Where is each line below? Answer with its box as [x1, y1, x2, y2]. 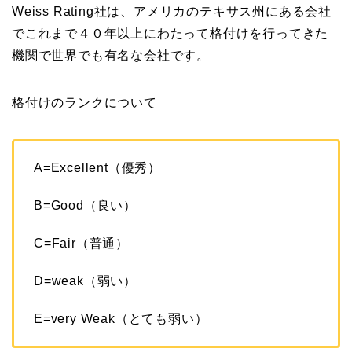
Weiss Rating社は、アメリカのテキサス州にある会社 [12, 5, 332, 19]
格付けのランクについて [12, 96, 157, 110]
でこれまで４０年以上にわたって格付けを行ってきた [12, 27, 329, 41]
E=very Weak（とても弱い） [34, 312, 208, 326]
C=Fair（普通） [34, 236, 129, 251]
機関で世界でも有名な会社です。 [12, 49, 210, 63]
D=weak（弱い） [34, 274, 137, 288]
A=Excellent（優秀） [34, 161, 162, 175]
